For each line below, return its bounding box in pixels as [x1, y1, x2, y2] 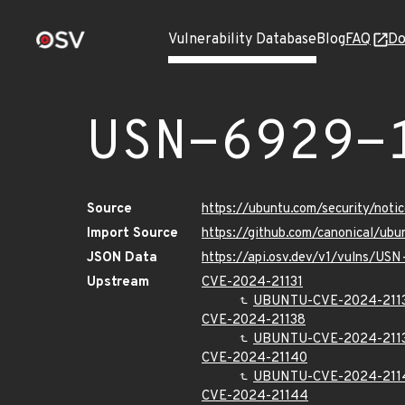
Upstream [87, 274, 149, 291]
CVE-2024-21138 [202, 312, 306, 329]
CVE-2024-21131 [202, 274, 303, 291]
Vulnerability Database [168, 31, 316, 49]
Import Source [87, 225, 178, 242]
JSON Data [87, 250, 157, 267]
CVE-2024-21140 [202, 350, 307, 367]
